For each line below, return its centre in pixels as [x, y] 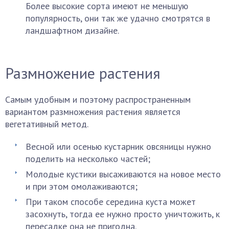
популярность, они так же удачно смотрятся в [118, 18]
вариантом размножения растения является [93, 112]
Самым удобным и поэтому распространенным [98, 99]
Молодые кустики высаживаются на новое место [123, 174]
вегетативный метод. [47, 124]
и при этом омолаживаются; [82, 186]
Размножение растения [83, 73]
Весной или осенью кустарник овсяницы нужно [118, 146]
